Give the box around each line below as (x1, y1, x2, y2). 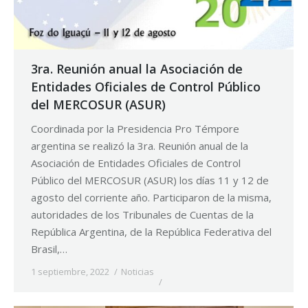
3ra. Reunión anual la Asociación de (31, 60, 243, 78)
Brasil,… (31, 242, 67, 256)
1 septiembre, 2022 (31, 265, 109, 278)
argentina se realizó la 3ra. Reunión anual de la (31, 139, 248, 153)
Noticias (121, 265, 154, 278)
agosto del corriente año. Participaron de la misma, (31, 190, 272, 205)
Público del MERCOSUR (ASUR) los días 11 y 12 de (31, 173, 269, 188)
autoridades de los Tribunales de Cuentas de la (31, 208, 254, 222)
